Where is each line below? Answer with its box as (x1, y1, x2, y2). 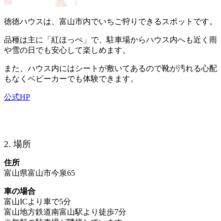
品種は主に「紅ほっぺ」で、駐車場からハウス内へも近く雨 (4, 36, 217, 44)
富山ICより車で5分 (4, 197, 71, 206)
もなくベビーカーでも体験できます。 (4, 74, 138, 83)
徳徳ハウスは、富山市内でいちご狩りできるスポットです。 (4, 17, 217, 26)
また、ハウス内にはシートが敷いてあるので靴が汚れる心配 (4, 64, 217, 73)
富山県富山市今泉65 (4, 169, 75, 178)
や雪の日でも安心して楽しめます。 (4, 46, 130, 55)
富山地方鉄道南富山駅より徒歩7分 (4, 208, 126, 217)
